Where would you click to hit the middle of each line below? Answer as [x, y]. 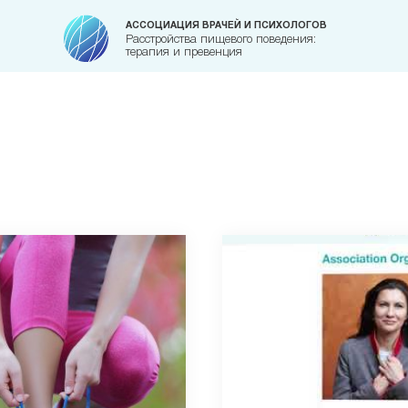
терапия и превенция [184, 52]
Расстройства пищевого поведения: [221, 39]
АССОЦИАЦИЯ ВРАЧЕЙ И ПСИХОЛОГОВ [226, 25]
